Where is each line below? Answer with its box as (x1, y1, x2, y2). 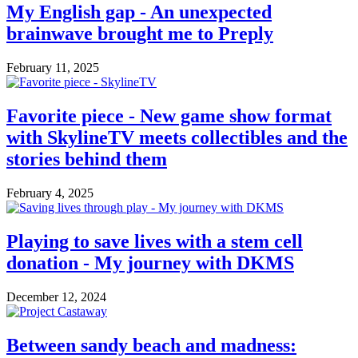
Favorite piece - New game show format (6, 105, 332, 126)
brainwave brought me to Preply (6, 23, 273, 45)
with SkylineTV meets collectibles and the (6, 126, 348, 148)
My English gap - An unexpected (6, 2, 272, 23)
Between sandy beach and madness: (6, 334, 296, 356)
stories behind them (6, 148, 167, 169)
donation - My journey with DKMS (6, 252, 294, 273)
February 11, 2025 (6, 61, 99, 75)
